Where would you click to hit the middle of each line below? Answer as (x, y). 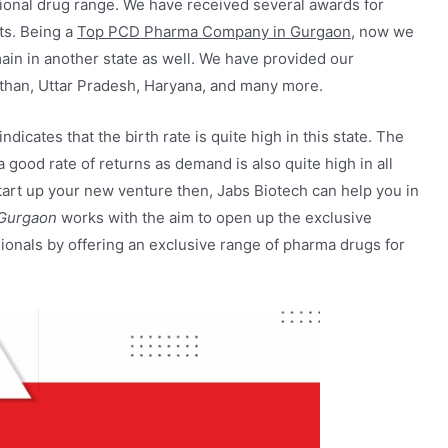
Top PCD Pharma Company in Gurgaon (214, 31)
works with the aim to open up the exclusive (214, 217)
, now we (382, 31)
